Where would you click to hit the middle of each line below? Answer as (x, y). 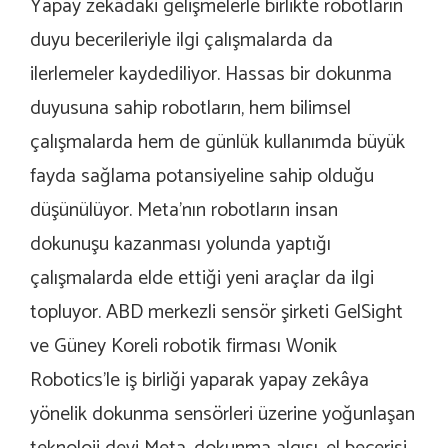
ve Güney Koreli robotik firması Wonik (183, 347)
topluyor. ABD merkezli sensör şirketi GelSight (216, 313)
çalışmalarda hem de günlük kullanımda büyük (217, 143)
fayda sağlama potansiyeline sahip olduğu (202, 177)
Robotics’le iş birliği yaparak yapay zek (185, 381)
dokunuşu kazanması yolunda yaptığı (180, 245)
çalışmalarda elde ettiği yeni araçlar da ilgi (202, 279)
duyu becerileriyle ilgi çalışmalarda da (181, 41)
